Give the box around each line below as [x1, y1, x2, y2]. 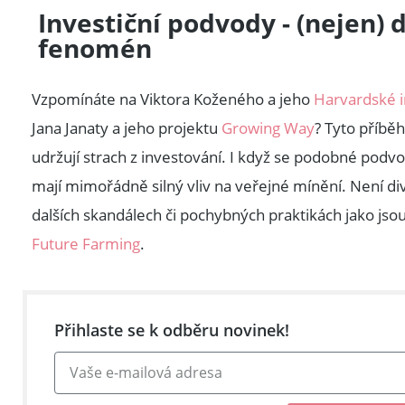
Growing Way [221, 118, 315, 139]
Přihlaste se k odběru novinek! [54, 318, 289, 341]
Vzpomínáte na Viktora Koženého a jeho [32, 89, 314, 110]
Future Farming [32, 233, 140, 255]
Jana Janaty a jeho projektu [32, 118, 221, 139]
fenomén [38, 31, 153, 66]
